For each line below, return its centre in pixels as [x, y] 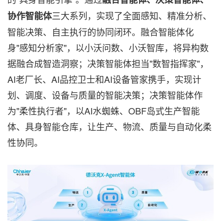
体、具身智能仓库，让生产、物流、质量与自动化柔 [110, 126]
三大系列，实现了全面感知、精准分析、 [132, 15]
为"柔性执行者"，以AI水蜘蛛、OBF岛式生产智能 [104, 110]
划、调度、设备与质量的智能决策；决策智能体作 [105, 94]
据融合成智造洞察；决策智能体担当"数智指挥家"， [108, 63]
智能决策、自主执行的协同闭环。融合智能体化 [101, 31]
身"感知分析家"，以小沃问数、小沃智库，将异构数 [108, 47]
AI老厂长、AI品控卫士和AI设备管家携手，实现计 [104, 79]
